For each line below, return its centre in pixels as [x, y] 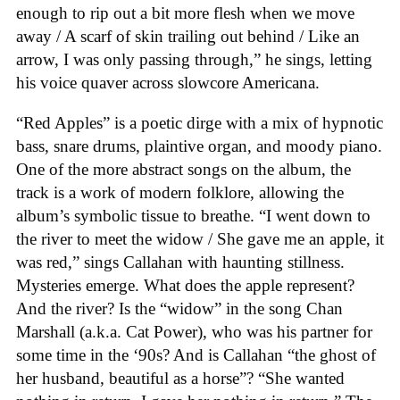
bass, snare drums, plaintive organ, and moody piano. [199, 146]
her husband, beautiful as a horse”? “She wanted [180, 378]
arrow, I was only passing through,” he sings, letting [194, 59]
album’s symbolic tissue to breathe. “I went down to [193, 215]
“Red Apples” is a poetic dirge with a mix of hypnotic [200, 122]
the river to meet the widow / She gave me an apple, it [200, 238]
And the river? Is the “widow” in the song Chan [179, 308]
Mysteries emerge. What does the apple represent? [185, 285]
